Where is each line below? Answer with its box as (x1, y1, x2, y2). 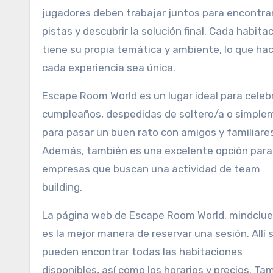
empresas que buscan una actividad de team (42, 163, 260, 175)
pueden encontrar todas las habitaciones (42, 246, 243, 258)
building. (42, 181, 82, 193)
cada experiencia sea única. (42, 62, 175, 74)
